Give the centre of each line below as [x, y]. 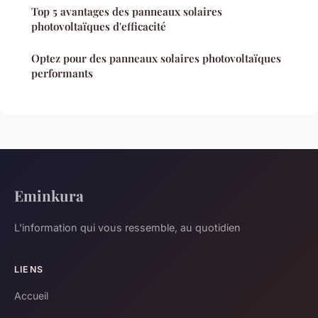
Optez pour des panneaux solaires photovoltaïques [156, 58]
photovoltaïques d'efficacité [99, 26]
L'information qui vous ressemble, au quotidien [127, 227]
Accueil [31, 295]
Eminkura [49, 195]
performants [62, 73]
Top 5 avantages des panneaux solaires [127, 11]
